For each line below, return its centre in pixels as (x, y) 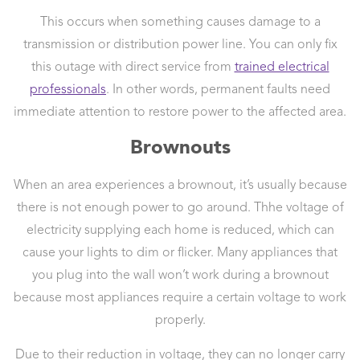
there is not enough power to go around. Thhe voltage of (180, 209)
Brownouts (180, 147)
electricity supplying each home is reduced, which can (180, 231)
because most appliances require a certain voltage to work (180, 299)
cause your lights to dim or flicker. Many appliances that (180, 254)
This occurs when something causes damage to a (180, 23)
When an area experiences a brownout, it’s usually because (180, 186)
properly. (180, 321)
